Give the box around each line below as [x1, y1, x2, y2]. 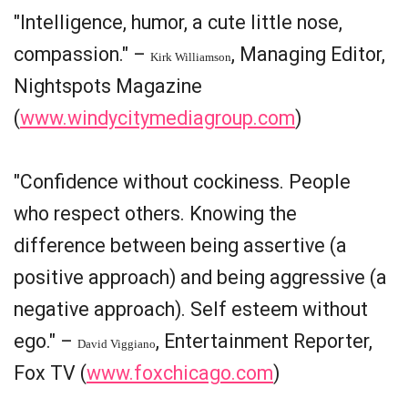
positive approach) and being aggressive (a [14, 266, 387, 289]
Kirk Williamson [150, 50, 231, 64]
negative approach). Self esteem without [14, 298, 368, 321]
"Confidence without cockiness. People [14, 170, 351, 193]
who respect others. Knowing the [14, 202, 297, 225]
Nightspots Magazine [14, 75, 202, 97]
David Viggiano [77, 337, 156, 351]
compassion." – [14, 43, 150, 66]
